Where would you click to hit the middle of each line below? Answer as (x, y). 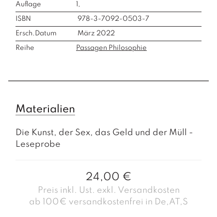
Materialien (45, 109)
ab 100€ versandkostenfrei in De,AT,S (108, 202)
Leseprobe (38, 144)
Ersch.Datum (36, 33)
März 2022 (95, 33)
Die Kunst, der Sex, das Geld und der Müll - (104, 132)
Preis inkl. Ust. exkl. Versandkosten (108, 190)
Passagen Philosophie (111, 48)
